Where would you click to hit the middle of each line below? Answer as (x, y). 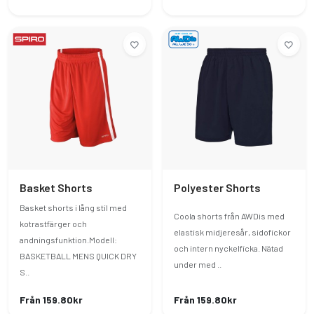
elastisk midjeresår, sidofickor (232, 232)
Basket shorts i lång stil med (73, 207)
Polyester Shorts (217, 187)
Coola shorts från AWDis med (229, 216)
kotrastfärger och (53, 224)
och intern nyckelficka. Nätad (228, 248)
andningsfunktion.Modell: (68, 240)
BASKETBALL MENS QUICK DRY (78, 256)
